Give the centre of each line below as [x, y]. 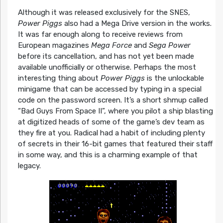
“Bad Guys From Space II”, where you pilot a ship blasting [115, 111]
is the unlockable [174, 78]
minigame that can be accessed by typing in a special [110, 89]
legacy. [29, 166]
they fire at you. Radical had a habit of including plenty [111, 133]
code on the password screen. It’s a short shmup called [113, 100]
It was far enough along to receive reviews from [100, 34]
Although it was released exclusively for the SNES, [104, 12]
